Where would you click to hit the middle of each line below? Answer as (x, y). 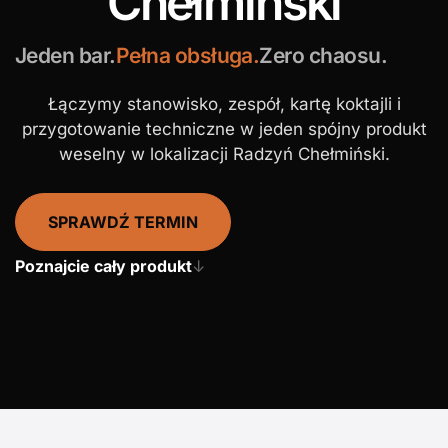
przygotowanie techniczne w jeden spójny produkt (224, 128)
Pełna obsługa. (187, 55)
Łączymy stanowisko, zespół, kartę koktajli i (224, 103)
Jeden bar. (65, 55)
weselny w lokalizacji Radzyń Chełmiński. (224, 153)
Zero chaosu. (323, 55)
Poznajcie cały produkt (103, 265)
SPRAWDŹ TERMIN (123, 221)
